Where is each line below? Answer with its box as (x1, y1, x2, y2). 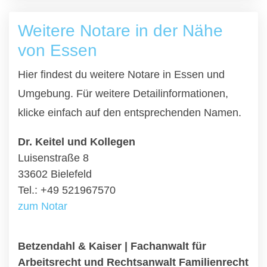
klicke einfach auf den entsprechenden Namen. (18, 107, 241, 119)
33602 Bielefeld (18, 168, 92, 180)
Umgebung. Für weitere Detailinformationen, (18, 88, 228, 100)
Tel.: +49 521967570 (18, 184, 116, 196)
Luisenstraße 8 (18, 152, 89, 164)
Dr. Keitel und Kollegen (18, 136, 135, 148)
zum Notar (18, 200, 67, 212)
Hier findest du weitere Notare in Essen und (18, 69, 225, 80)
